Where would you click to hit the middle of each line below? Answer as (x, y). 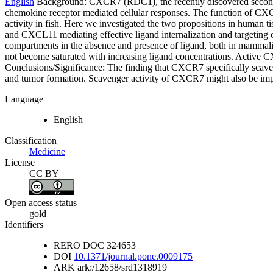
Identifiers (24, 224)
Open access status (41, 202)
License (20, 163)
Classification (31, 141)
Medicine (47, 152)
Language (24, 99)
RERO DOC (79, 245)
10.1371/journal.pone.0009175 (133, 256)
